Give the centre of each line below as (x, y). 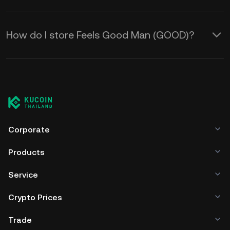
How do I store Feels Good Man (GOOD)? (100, 35)
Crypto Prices (35, 197)
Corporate (29, 130)
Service (23, 175)
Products (26, 152)
